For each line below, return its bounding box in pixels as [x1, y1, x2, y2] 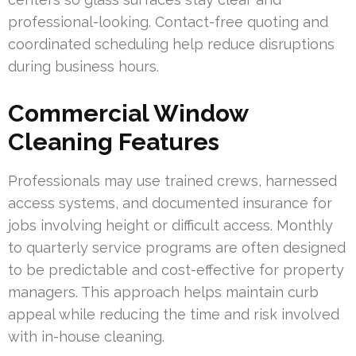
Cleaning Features [8, 127, 219, 156]
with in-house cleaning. [8, 327, 164, 345]
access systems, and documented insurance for [8, 194, 332, 211]
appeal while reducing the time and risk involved [8, 305, 339, 323]
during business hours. [8, 57, 159, 75]
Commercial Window [8, 99, 248, 127]
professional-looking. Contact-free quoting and [8, 13, 328, 30]
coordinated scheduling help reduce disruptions [8, 35, 335, 52]
